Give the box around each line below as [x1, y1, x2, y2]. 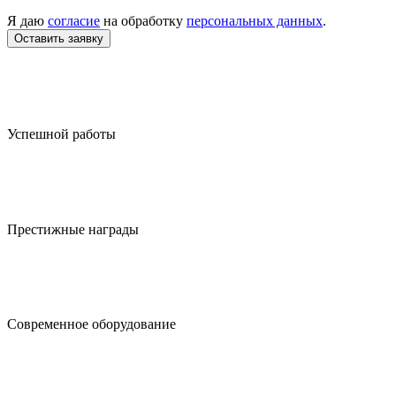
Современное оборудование [7, 316, 176, 331]
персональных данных [187, 12, 323, 28]
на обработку [100, 12, 187, 28]
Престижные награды [7, 221, 139, 237]
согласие [48, 12, 100, 28]
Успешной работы [7, 126, 116, 142]
